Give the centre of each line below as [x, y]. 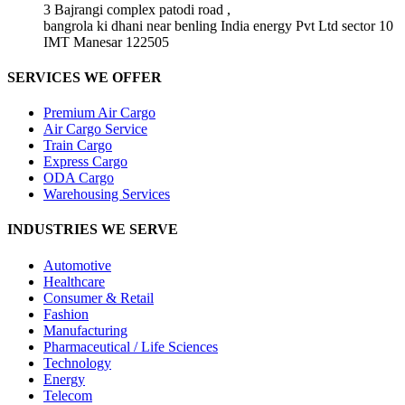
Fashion [66, 314]
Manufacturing [85, 330]
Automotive [77, 265]
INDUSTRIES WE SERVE [93, 230]
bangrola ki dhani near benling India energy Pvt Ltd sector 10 [218, 25]
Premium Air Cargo [99, 113]
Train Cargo [78, 146]
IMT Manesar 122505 [106, 42]
